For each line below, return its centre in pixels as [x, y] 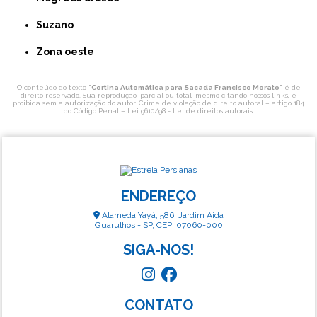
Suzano [58, 25]
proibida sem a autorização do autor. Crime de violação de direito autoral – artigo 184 [158, 103]
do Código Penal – [95, 111]
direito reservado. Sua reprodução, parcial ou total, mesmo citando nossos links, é [158, 96]
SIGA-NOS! [158, 250]
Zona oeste [69, 52]
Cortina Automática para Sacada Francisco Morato [185, 88]
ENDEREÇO [158, 196]
